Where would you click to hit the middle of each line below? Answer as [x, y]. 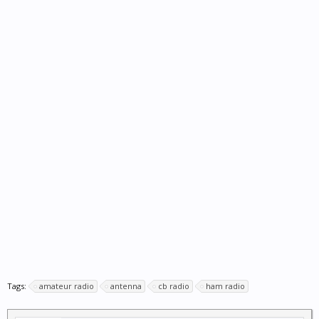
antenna [126, 286]
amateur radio [67, 286]
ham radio [225, 286]
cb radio [174, 286]
